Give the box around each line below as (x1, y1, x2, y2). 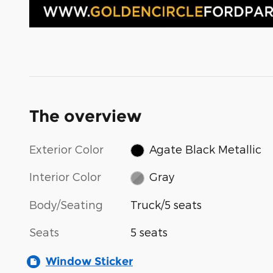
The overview (29, 105, 141, 126)
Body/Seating (29, 197, 103, 211)
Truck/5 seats (130, 197, 202, 211)
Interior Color (29, 170, 101, 183)
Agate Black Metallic (149, 142, 261, 155)
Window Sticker (46, 254, 133, 268)
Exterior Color (29, 142, 104, 155)
